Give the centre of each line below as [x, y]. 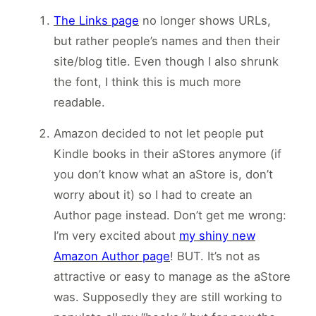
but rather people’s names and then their [167, 41]
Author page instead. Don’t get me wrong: [170, 215]
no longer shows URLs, [205, 21]
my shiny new [217, 236]
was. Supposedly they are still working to [168, 297]
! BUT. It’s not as [215, 256]
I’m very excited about [116, 236]
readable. [79, 103]
